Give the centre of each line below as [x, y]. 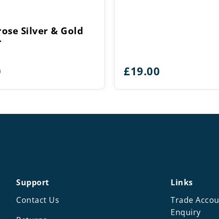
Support [33, 182]
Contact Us [38, 200]
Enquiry [186, 212]
